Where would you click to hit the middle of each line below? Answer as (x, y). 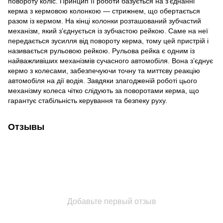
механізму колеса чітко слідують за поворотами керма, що (104, 90)
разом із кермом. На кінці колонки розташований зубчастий (105, 21)
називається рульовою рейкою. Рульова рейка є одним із (101, 51)
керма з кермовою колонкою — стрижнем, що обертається (104, 11)
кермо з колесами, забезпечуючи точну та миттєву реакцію (104, 70)
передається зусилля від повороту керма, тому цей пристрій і (108, 41)
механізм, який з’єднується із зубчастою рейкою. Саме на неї (108, 31)
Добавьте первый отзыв (111, 201)
